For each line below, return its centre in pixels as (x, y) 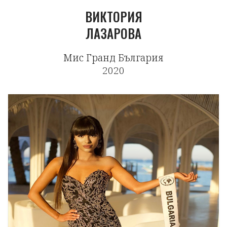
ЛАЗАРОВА (113, 33)
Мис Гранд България (113, 58)
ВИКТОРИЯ (113, 16)
